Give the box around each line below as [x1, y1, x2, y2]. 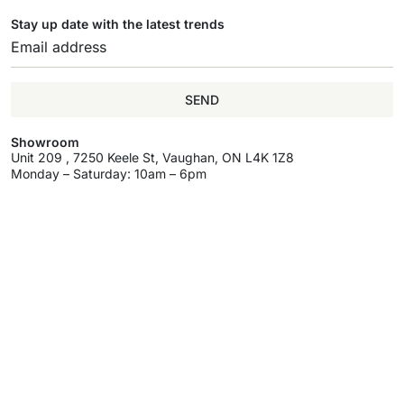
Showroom [11, 134, 79, 150]
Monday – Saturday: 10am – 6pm [11, 166, 207, 181]
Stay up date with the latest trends [11, 16, 225, 32]
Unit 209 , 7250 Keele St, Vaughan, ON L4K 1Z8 [11, 150, 294, 165]
